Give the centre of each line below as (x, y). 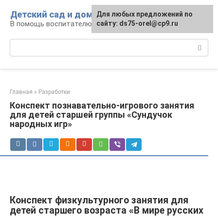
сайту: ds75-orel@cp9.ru (137, 23)
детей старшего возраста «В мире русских (107, 211)
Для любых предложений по (145, 14)
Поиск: (21, 44)
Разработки (54, 92)
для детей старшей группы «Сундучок (91, 115)
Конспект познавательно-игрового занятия (102, 105)
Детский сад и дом (52, 14)
